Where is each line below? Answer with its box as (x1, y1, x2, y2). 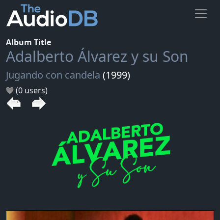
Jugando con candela (6, 68, 100, 82)
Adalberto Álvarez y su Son (6, 46, 189, 66)
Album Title (6, 36, 51, 48)
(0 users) (14, 84, 48, 96)
